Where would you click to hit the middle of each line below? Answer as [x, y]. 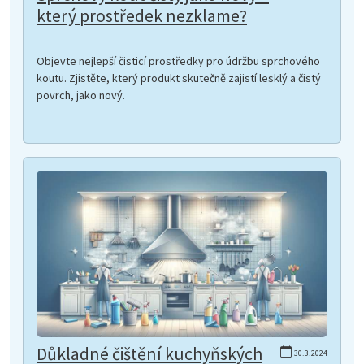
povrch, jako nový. [81, 95]
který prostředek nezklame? [142, 16]
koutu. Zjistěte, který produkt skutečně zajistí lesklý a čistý [179, 78]
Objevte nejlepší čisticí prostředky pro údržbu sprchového [178, 61]
